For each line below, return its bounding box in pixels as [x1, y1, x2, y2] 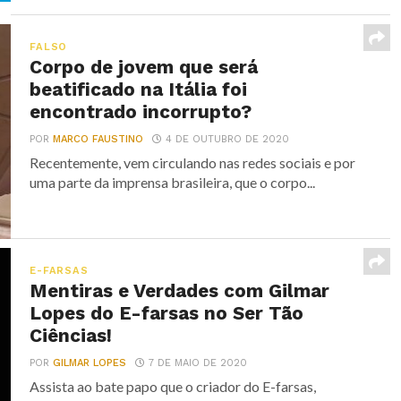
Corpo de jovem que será [30, 56, 259, 78]
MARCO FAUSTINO [53, 133, 144, 145]
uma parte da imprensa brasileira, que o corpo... [30, 174, 316, 191]
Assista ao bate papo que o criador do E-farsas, [30, 378, 317, 395]
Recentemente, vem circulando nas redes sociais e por [30, 154, 356, 171]
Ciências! [30, 325, 113, 346]
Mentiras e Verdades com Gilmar [30, 280, 330, 302]
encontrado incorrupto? [30, 101, 252, 123]
